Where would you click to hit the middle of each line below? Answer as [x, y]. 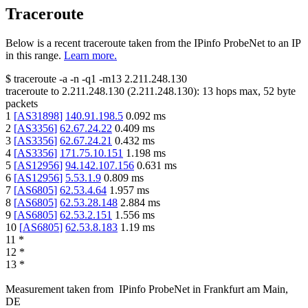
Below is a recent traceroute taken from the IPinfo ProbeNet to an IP [153, 43]
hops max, [238, 91]
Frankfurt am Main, [246, 289]
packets [22, 104]
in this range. [33, 56]
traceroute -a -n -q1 [55, 79]
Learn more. [90, 56]
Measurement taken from [59, 289]
